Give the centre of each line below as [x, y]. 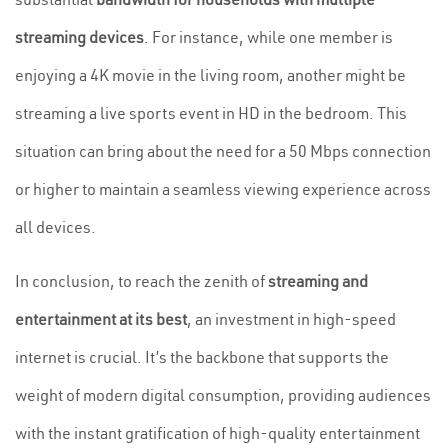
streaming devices [79, 37]
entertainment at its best [101, 319]
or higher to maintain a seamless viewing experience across [223, 189]
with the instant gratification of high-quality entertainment [217, 433]
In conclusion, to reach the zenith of [141, 281]
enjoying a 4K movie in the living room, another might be [210, 75]
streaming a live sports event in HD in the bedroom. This [211, 113]
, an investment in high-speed [291, 319]
